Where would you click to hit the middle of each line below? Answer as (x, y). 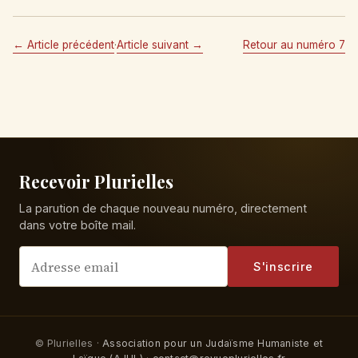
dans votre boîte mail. (78, 225)
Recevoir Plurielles (96, 182)
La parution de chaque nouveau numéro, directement (163, 209)
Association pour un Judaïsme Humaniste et (213, 344)
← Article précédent (64, 44)
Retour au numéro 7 (294, 44)
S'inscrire (283, 267)
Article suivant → (160, 44)
